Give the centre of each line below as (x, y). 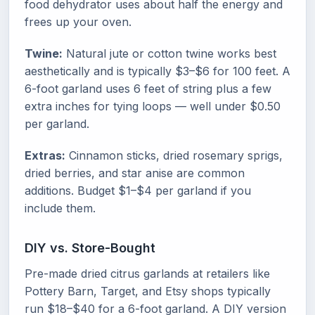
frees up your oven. (78, 22)
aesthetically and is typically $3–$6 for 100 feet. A (157, 71)
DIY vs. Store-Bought (90, 248)
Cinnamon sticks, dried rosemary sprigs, (174, 155)
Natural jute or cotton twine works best (169, 53)
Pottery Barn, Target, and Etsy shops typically (148, 291)
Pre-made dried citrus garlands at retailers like (147, 274)
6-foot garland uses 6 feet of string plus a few (148, 89)
